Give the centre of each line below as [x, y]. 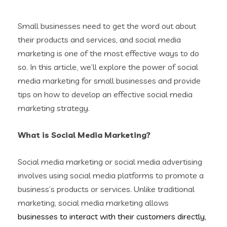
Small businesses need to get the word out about [107, 26]
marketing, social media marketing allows [93, 202]
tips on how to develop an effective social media [105, 94]
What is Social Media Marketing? [84, 135]
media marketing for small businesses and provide [109, 80]
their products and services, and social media [99, 39]
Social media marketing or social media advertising [110, 161]
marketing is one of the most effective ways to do [108, 53]
